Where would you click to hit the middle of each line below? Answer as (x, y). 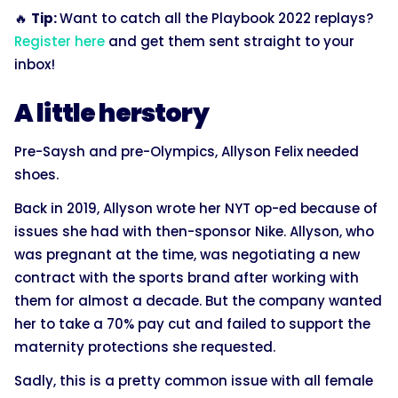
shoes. (36, 174)
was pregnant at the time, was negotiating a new (187, 254)
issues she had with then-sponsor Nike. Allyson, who (194, 231)
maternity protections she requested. (145, 346)
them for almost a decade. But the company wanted (198, 300)
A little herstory (111, 113)
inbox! (35, 64)
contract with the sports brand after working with (187, 277)
